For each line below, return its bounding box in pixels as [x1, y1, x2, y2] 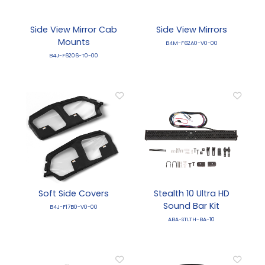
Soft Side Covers [38, 188, 109, 200]
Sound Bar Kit [163, 200, 219, 212]
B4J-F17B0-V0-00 [50, 203, 98, 211]
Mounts [57, 36, 90, 49]
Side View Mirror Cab [30, 24, 117, 36]
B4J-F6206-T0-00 [49, 51, 98, 60]
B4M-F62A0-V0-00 [165, 39, 218, 47]
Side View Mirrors [156, 24, 227, 36]
